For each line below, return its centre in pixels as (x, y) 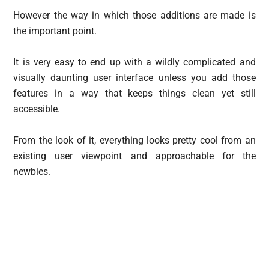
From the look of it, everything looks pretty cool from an (134, 141)
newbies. (32, 172)
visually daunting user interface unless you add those (134, 78)
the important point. (55, 31)
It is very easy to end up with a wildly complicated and (134, 62)
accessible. (37, 109)
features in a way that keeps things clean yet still (134, 94)
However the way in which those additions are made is (134, 16)
